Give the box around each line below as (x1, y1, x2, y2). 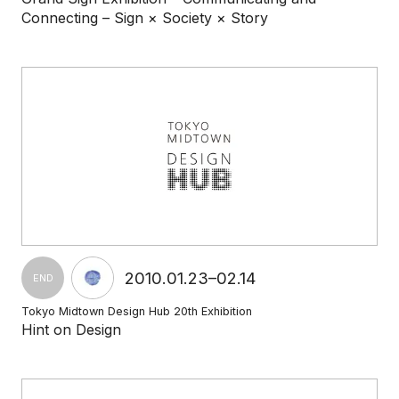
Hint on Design (21, 321, 121, 338)
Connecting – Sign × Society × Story (21, 9, 268, 27)
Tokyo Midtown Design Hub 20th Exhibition (21, 305, 252, 318)
